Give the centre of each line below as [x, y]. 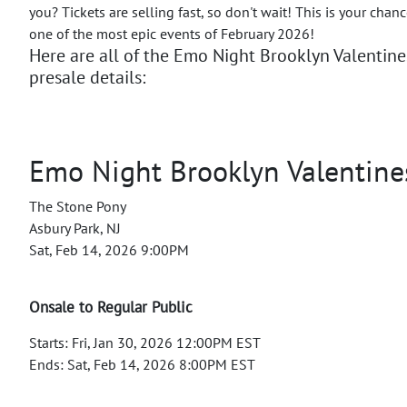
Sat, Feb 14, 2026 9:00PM [109, 249]
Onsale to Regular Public [111, 307]
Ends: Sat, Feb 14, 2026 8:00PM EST [142, 364]
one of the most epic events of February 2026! [172, 33]
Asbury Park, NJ [75, 228]
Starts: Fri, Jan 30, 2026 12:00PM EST [145, 342]
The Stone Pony [78, 206]
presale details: [87, 77]
